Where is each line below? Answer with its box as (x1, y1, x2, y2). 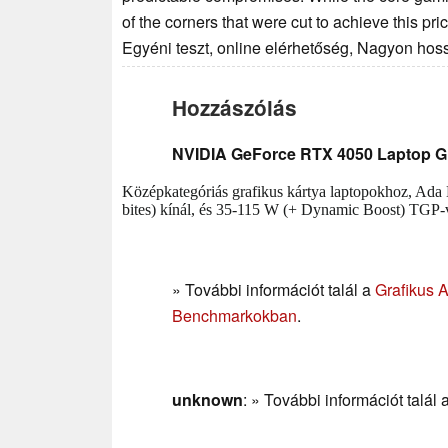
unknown (172, 388, 243, 412)
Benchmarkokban (172, 304, 297, 328)
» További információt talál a (172, 278, 375, 302)
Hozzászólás (172, 93, 297, 123)
